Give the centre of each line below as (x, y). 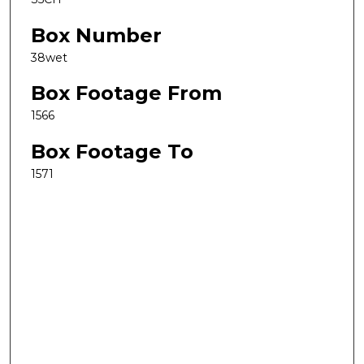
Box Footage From (126, 93)
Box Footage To (112, 151)
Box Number (96, 35)
